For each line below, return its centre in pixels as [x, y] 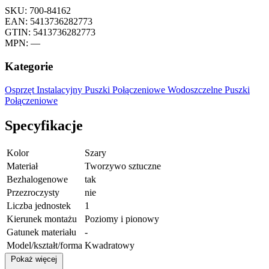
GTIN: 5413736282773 [50, 32]
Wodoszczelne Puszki [209, 89]
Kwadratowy [110, 246]
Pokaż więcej [34, 259]
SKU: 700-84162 [38, 11]
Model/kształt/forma [44, 246]
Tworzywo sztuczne [123, 166]
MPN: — [23, 43]
